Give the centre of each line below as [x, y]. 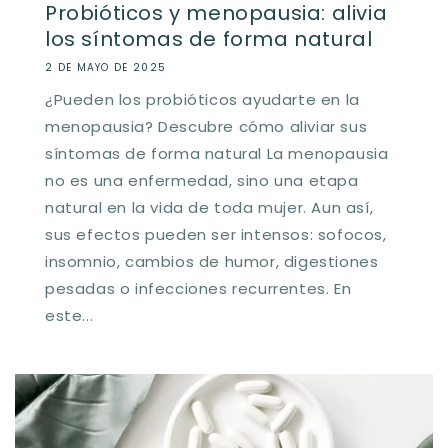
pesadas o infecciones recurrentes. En [198, 288]
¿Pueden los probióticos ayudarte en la [202, 99]
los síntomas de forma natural [209, 38]
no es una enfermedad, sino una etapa [202, 180]
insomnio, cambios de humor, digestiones [212, 261]
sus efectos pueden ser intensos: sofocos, [216, 234]
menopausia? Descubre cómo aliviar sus [206, 126]
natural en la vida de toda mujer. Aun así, [209, 207]
